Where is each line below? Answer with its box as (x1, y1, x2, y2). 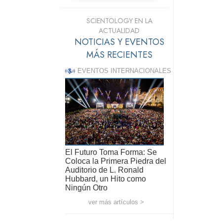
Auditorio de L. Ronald (65, 166, 144, 175)
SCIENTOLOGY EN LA (86, 15, 152, 26)
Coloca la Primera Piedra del (65, 157, 166, 166)
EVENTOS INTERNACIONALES (77, 67, 171, 74)
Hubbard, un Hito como (65, 175, 146, 184)
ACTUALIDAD (99, 25, 140, 36)
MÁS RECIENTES (86, 48, 152, 61)
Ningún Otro (65, 184, 108, 192)
